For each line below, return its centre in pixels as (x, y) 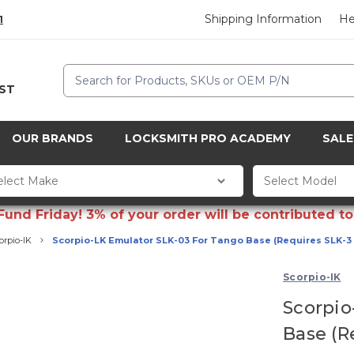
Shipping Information (264, 19)
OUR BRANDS (53, 139)
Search (83, 72)
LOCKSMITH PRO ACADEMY (208, 139)
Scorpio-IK (312, 277)
